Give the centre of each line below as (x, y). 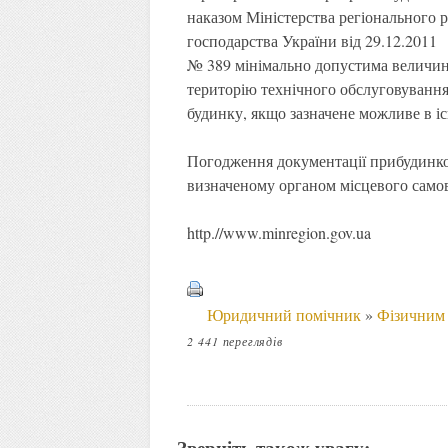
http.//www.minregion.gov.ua (278, 232)
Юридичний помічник (283, 314)
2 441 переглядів (234, 340)
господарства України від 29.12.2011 (311, 40)
